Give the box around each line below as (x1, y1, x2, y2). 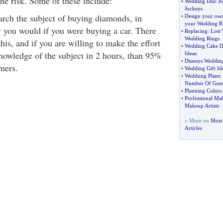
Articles (184, 125, 202, 131)
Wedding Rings (184, 35, 220, 41)
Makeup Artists (184, 103, 219, 109)
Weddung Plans (184, 73, 220, 79)
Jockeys (184, 5, 203, 11)
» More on (184, 117, 211, 123)
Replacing (184, 28, 208, 34)
